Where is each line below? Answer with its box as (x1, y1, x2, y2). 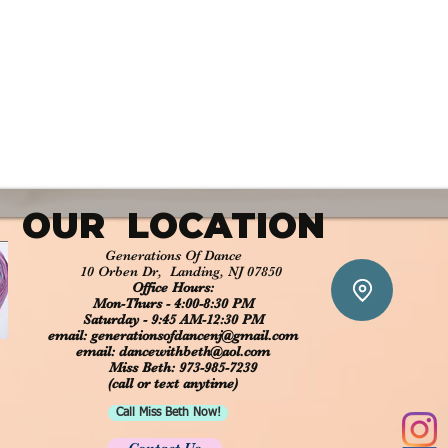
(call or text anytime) (108, 375, 238, 391)
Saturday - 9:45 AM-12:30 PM (82, 311, 264, 327)
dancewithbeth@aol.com (119, 343, 270, 359)
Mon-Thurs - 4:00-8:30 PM (92, 295, 254, 311)
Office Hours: (132, 279, 214, 295)
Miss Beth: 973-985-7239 (89, 359, 257, 375)
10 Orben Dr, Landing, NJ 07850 (64, 263, 282, 279)
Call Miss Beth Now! (115, 407, 221, 419)
